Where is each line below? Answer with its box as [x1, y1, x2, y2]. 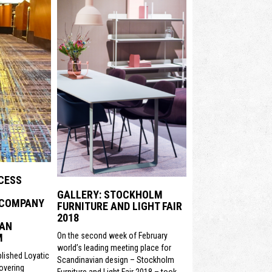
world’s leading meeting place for [57, 242, 171, 253]
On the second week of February [57, 230, 168, 240]
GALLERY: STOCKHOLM [57, 188, 163, 201]
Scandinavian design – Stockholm [57, 254, 174, 265]
